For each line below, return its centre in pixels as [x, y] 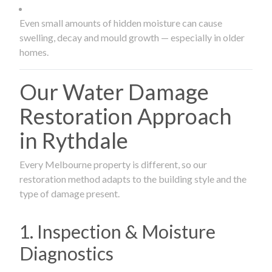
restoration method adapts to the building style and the [133, 178]
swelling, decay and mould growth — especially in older [132, 37]
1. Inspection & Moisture [117, 231]
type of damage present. [70, 193]
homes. [34, 52]
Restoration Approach [126, 116]
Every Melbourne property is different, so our [113, 164]
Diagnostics [66, 253]
